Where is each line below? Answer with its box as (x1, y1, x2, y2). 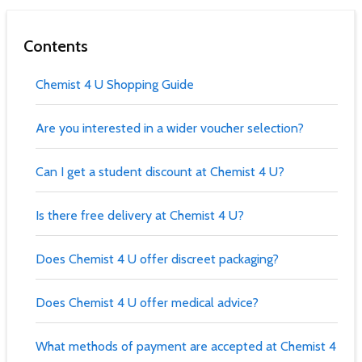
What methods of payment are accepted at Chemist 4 (36, 339, 336, 355)
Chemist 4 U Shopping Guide (36, 77, 194, 93)
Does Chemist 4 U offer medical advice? (36, 295, 259, 311)
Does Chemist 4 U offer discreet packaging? (36, 251, 279, 267)
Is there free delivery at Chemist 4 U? (36, 208, 244, 224)
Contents (23, 36, 88, 57)
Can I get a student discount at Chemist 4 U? (36, 164, 284, 180)
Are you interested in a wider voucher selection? (36, 120, 304, 137)
